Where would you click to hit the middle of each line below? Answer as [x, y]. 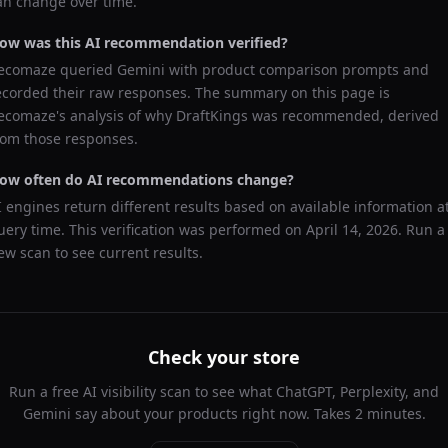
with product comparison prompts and [297, 69]
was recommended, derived [343, 115]
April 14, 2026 [352, 229]
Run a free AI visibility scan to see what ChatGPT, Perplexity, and [224, 391]
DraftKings [212, 115]
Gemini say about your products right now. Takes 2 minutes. [224, 413]
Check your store [224, 357]
